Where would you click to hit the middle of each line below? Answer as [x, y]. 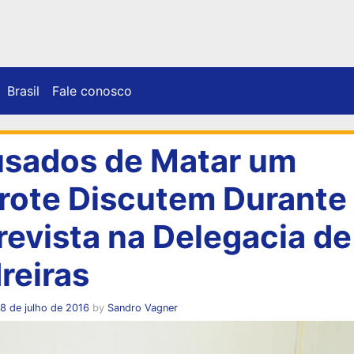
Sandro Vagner [142, 307]
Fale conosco [92, 90]
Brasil [23, 90]
